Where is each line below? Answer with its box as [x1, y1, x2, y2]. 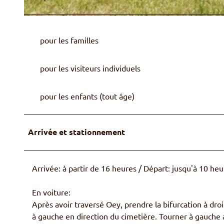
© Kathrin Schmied [26, 17, 62, 22]
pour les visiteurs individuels [40, 62, 140, 73]
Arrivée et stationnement [28, 126, 125, 137]
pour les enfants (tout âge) [40, 90, 134, 101]
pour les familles [40, 34, 98, 45]
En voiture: [32, 186, 70, 197]
